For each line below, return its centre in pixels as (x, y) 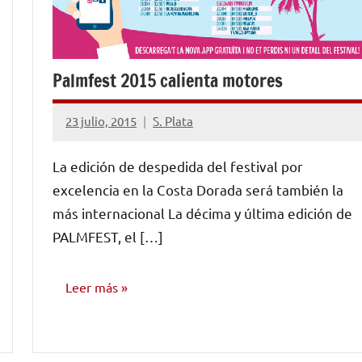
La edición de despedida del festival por (178, 166)
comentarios (100, 174)
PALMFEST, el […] (108, 236)
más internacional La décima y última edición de (202, 213)
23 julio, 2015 (101, 121)
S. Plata (173, 121)
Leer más (92, 286)
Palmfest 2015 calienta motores (168, 80)
